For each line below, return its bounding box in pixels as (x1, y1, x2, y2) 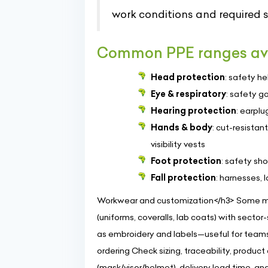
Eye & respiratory (151, 89, 226, 99)
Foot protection (151, 156, 221, 166)
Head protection (151, 72, 225, 83)
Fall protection (151, 172, 216, 183)
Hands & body (151, 122, 212, 133)
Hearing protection (151, 105, 236, 116)
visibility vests (151, 139, 205, 150)
